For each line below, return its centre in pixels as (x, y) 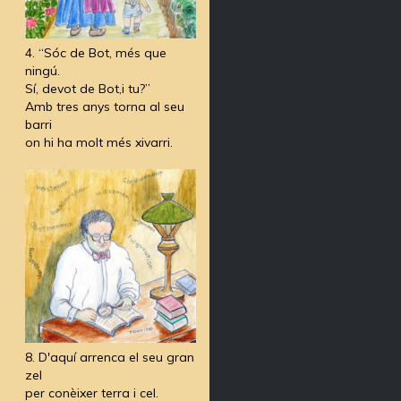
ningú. (42, 71)
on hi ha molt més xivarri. (98, 143)
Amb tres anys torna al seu (104, 107)
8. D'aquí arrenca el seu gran (109, 357)
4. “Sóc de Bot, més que (95, 53)
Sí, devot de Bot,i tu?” (87, 89)
